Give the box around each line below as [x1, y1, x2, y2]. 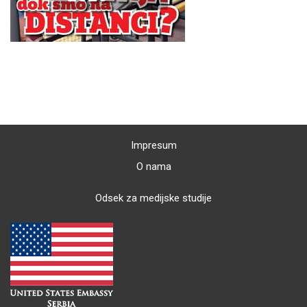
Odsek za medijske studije [95, 192, 212, 205]
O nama [136, 160, 171, 173]
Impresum [130, 139, 177, 152]
